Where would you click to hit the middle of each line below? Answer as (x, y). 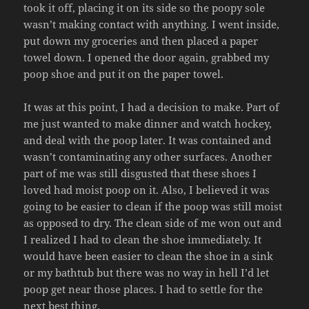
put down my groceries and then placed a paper (141, 40)
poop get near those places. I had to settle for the (143, 289)
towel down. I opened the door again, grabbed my (147, 57)
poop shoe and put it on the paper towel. (124, 73)
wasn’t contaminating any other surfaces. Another (148, 156)
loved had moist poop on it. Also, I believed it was (147, 189)
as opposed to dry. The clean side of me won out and (153, 222)
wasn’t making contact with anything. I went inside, (152, 24)
